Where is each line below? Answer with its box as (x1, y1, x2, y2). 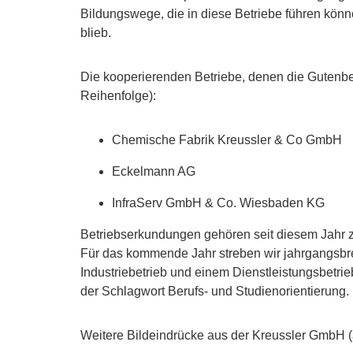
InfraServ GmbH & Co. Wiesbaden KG (112, 196, 325, 210)
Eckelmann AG (112, 165, 195, 179)
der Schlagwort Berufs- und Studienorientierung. (80, 284, 349, 299)
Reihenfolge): (80, 89, 156, 103)
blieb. (80, 26, 111, 40)
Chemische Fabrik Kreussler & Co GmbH (112, 133, 342, 147)
